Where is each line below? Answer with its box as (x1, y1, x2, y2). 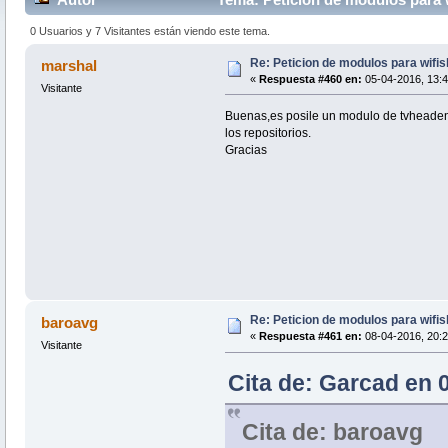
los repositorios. (224, 125, 311, 140)
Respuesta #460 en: (258, 72, 362, 85)
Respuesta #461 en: (258, 330, 362, 343)
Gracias (224, 142, 267, 157)
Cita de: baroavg (241, 419, 423, 445)
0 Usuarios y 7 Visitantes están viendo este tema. (30, 24, 271, 37)
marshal (41, 56, 98, 74)
